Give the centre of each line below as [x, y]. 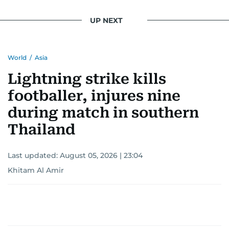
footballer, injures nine [94, 96]
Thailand [41, 130]
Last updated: [34, 156]
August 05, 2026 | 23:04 [101, 156]
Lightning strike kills [87, 79]
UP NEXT [106, 20]
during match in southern [103, 113]
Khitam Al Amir [36, 170]
